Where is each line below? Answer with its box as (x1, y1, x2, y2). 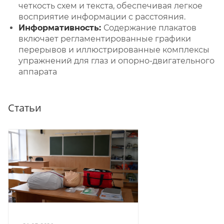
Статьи (8, 101, 41, 115)
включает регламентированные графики (18, 34, 191, 44)
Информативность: (18, 23, 103, 33)
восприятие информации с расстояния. (18, 12, 185, 22)
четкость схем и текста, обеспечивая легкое (18, 1, 202, 11)
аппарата (18, 67, 57, 77)
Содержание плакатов (103, 23, 196, 33)
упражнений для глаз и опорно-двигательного (18, 56, 214, 66)
